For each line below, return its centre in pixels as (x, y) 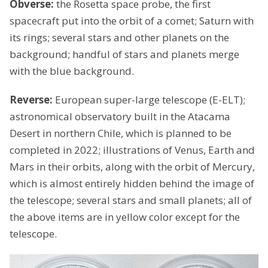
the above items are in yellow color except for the (125, 217)
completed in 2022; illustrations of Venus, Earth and (132, 150)
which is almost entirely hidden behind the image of (132, 183)
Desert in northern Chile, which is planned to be (121, 133)
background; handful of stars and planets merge (124, 54)
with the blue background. (72, 71)
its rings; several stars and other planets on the (119, 37)
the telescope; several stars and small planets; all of (131, 200)
